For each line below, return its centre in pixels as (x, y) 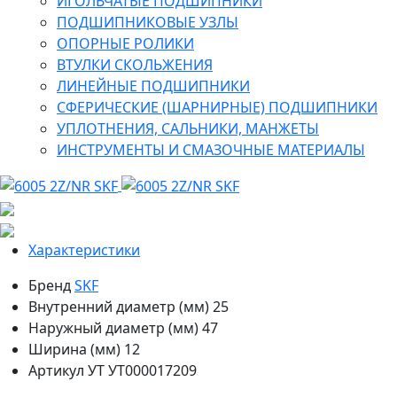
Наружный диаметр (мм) (113, 328)
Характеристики (84, 250)
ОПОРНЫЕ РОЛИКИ (125, 43)
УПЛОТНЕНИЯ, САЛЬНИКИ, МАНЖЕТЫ (188, 128)
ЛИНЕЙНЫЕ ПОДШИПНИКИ (153, 86)
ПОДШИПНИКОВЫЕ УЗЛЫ (148, 22)
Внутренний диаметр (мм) (119, 307)
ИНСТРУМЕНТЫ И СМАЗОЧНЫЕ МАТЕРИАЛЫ (211, 149)
